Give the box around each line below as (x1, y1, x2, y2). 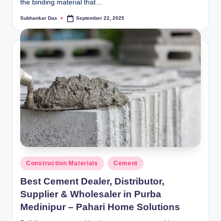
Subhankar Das (20, 15, 57, 21)
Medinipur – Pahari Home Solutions (20, 202, 180, 213)
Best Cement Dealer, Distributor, (20, 176, 164, 187)
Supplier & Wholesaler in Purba (20, 189, 161, 200)
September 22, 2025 (76, 15, 125, 21)
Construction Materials (26, 160, 98, 167)
